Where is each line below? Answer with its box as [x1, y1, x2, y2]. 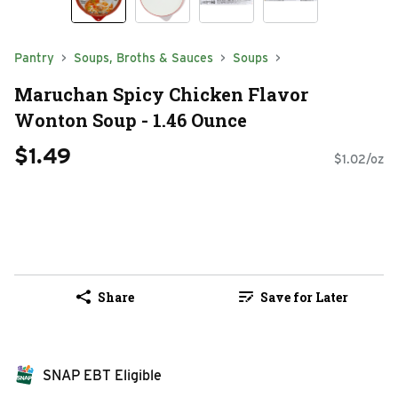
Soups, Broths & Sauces [74, 51, 213, 65]
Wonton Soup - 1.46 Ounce [14, 107, 247, 131]
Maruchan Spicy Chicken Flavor [14, 82, 308, 106]
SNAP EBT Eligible [43, 367, 162, 385]
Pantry [14, 51, 54, 65]
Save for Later [259, 288, 348, 306]
